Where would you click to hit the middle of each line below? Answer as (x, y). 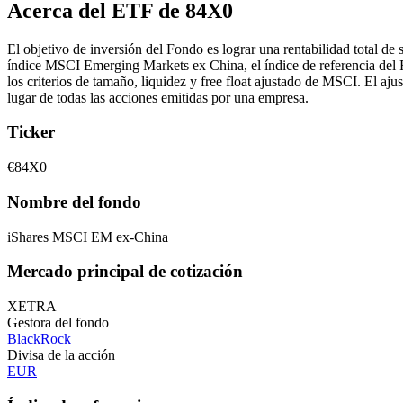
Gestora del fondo (58, 323)
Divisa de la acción (61, 355)
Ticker (31, 132)
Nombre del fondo (74, 201)
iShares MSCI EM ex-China (88, 237)
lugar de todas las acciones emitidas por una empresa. (158, 97)
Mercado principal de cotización (125, 272)
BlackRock (39, 339)
